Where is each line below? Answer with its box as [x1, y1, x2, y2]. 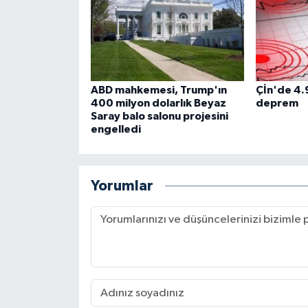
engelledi [90, 124, 141, 135]
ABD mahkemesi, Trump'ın [90, 85, 227, 96]
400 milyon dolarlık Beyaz [90, 98, 226, 109]
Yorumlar [90, 178, 153, 193]
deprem [255, 98, 298, 109]
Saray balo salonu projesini [90, 111, 228, 122]
